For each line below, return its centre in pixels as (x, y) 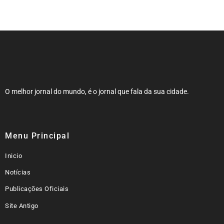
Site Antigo (22, 205)
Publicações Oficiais (37, 189)
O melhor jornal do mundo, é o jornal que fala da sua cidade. (97, 92)
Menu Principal (37, 135)
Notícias (18, 172)
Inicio (13, 155)
